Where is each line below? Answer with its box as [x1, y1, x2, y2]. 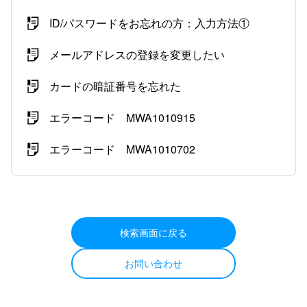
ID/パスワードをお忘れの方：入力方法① [49, 15, 249, 31]
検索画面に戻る [120, 225, 187, 239]
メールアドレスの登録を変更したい [49, 47, 225, 62]
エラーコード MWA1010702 [49, 141, 195, 157]
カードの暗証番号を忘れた [49, 78, 181, 94]
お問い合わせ [125, 256, 182, 270]
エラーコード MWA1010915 [49, 110, 195, 125]
